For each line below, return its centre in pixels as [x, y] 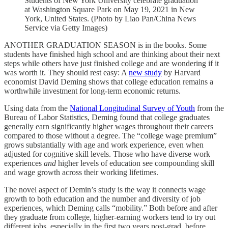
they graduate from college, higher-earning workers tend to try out [110, 217]
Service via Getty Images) [66, 28]
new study [145, 73]
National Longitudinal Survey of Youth [132, 108]
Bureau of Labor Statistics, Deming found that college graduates [107, 117]
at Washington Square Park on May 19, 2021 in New [110, 9]
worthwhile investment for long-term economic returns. [92, 91]
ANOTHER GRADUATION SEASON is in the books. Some [105, 45]
